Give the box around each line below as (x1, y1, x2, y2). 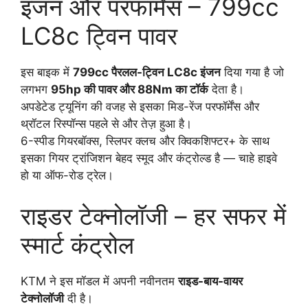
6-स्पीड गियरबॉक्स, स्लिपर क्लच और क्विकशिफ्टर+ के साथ (21, 133, 269, 148)
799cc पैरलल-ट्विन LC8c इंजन (73, 65, 221, 79)
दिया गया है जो (221, 65, 284, 79)
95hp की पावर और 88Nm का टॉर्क (51, 82, 208, 96)
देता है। (208, 82, 244, 96)
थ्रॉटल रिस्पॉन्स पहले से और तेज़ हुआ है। (21, 116, 192, 131)
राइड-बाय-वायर (178, 274, 243, 289)
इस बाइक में (21, 65, 73, 79)
